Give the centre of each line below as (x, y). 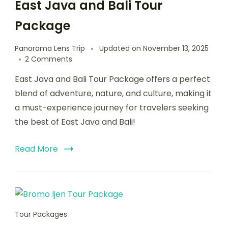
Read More (36, 149)
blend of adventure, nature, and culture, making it (113, 93)
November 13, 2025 (176, 48)
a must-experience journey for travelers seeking (112, 107)
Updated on (121, 48)
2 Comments (49, 59)
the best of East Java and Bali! (75, 122)
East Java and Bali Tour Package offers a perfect (112, 79)
